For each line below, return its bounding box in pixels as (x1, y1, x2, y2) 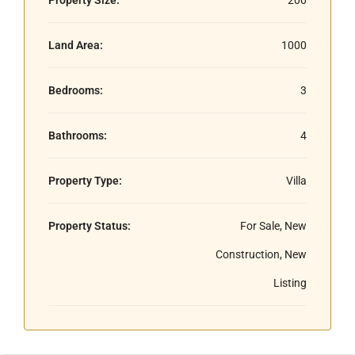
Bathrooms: (48, 128, 107, 142)
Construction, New (216, 247, 307, 261)
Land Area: (48, 38, 103, 52)
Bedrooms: (48, 83, 103, 97)
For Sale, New (240, 219, 307, 232)
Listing (273, 276, 307, 289)
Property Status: (48, 219, 131, 232)
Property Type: (48, 174, 122, 187)
